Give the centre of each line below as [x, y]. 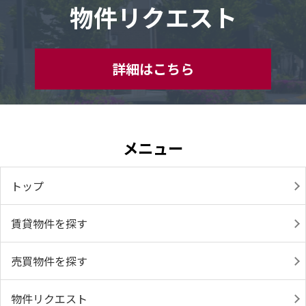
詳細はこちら [153, 69]
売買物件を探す [49, 261]
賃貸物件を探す [49, 224]
